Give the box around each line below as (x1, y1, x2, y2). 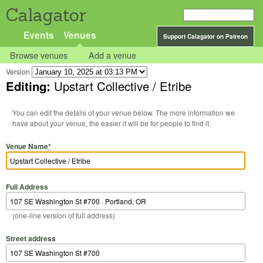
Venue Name (6, 140, 48, 151)
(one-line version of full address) (12, 210, 115, 221)
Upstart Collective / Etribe (54, 77, 191, 95)
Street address (6, 232, 56, 244)
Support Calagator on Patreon (163, 32, 248, 41)
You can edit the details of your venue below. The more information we (12, 107, 156, 118)
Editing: (6, 77, 54, 95)
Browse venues (10, 49, 68, 62)
